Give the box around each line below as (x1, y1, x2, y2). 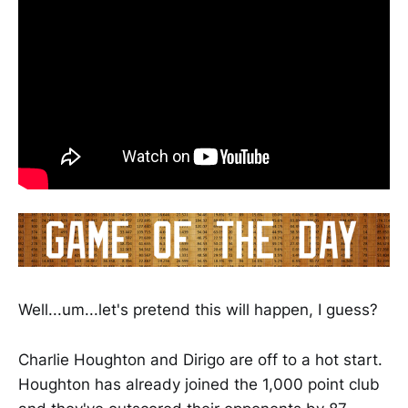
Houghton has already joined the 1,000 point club (18, 374, 380, 393)
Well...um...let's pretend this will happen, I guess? (18, 301, 378, 320)
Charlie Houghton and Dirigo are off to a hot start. (18, 350, 382, 369)
